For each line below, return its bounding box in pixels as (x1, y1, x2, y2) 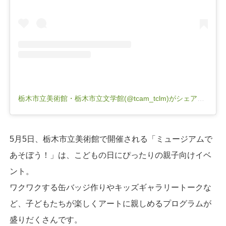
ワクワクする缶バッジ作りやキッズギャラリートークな (9, 183, 211, 192)
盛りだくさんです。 (9, 215, 82, 224)
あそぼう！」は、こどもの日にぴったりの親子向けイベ (9, 151, 211, 160)
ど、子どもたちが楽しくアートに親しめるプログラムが (9, 199, 211, 208)
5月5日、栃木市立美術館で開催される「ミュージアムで (9, 135, 212, 144)
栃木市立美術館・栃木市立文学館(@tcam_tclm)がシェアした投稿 (197, 94, 204, 103)
